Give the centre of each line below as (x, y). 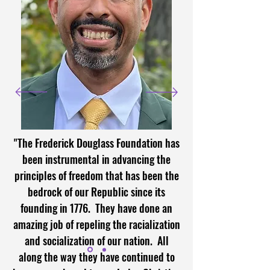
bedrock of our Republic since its (96, 192)
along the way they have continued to (96, 257)
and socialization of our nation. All (96, 240)
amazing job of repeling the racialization (96, 224)
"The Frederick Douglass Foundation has (96, 143)
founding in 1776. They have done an (96, 208)
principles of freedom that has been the (96, 175)
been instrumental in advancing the (96, 159)
